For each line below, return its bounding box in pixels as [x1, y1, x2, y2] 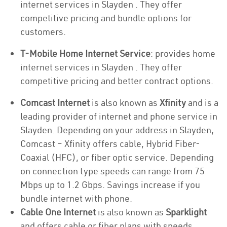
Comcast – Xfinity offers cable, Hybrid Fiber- [20, 138, 200, 149]
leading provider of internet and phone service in [20, 110, 217, 122]
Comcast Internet [20, 97, 90, 108]
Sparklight [166, 206, 207, 218]
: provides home [150, 48, 215, 59]
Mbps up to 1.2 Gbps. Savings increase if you [20, 179, 200, 191]
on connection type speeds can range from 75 [20, 165, 205, 177]
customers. [20, 26, 66, 37]
